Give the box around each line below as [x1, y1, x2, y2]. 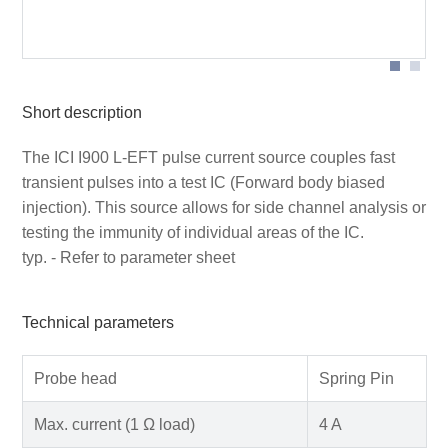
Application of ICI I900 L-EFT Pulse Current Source [44, 17, 368, 33]
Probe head [33, 369, 117, 387]
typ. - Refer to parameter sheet [21, 248, 235, 266]
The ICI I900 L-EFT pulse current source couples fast [21, 148, 395, 166]
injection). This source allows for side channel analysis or [21, 198, 426, 216]
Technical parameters [21, 314, 174, 332]
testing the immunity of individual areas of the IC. [21, 223, 364, 241]
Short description [21, 103, 142, 121]
